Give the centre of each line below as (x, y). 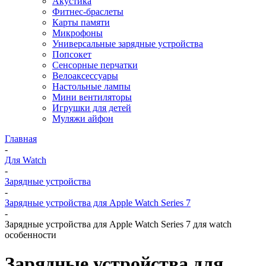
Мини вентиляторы (92, 97)
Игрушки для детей (92, 108)
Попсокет (72, 54)
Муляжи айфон (83, 118)
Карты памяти (81, 22)
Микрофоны (77, 33)
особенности (31, 235)
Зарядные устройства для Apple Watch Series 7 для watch (118, 224)
